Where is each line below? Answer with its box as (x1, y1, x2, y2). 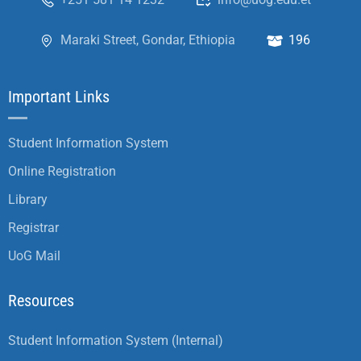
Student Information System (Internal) (8, 333, 223, 348)
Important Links (8, 87, 110, 106)
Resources (8, 291, 74, 310)
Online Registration (8, 164, 116, 179)
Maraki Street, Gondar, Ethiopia (60, 32, 235, 48)
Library (8, 192, 48, 207)
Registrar (8, 220, 59, 235)
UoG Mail (8, 248, 60, 263)
